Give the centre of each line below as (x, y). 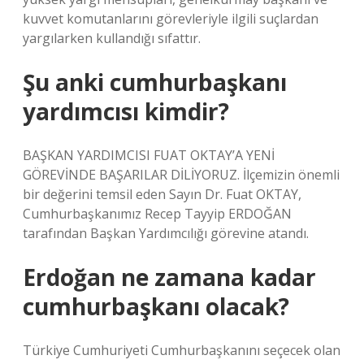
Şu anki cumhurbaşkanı (155, 82)
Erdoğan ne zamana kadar (169, 277)
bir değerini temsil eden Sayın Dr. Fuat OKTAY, (162, 194)
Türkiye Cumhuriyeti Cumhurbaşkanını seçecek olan (182, 350)
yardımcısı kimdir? (126, 111)
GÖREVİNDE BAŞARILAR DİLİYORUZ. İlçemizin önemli (181, 175)
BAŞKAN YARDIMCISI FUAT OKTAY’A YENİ (149, 155)
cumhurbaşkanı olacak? (156, 306)
